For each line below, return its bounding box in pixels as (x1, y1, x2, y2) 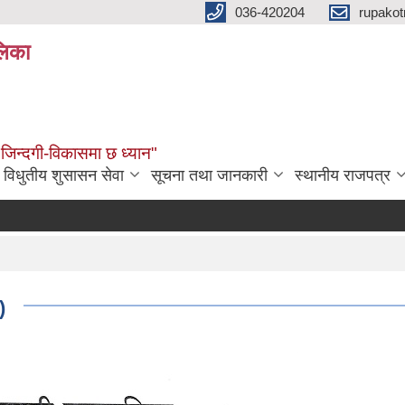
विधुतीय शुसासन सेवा (4, 166, 124, 184)
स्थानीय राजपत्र (295, 166, 391, 184)
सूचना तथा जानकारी (151, 166, 268, 184)
